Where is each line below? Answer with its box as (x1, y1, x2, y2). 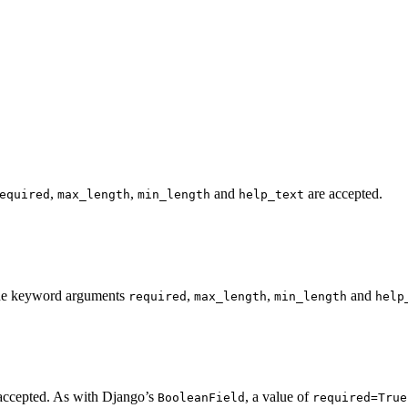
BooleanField (158, 391, 245, 405)
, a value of (245, 389, 312, 405)
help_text (239, 188, 304, 202)
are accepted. (304, 186, 382, 202)
